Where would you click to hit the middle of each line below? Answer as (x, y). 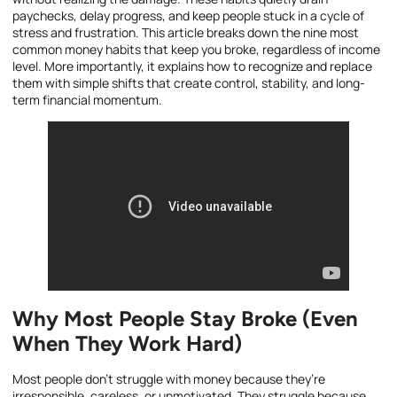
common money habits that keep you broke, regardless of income (196, 50)
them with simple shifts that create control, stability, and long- (189, 83)
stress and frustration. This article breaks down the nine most (186, 33)
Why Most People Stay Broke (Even (185, 318)
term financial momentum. (87, 100)
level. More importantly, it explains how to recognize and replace (192, 66)
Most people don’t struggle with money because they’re (169, 378)
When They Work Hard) (127, 343)
